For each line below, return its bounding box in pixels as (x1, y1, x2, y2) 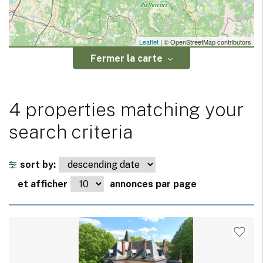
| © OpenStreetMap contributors (159, 37, 251, 47)
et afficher (18, 178, 68, 190)
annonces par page (110, 178, 197, 190)
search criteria (9, 121, 133, 143)
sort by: (20, 159, 56, 171)
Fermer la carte (90, 53, 163, 65)
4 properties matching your (9, 99, 244, 121)
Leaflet (139, 37, 159, 47)
